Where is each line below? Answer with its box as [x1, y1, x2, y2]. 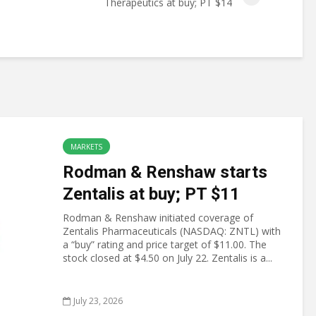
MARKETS [71, 142, 102, 152]
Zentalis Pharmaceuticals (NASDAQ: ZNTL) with [63, 224, 281, 238]
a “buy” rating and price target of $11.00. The [63, 238, 267, 251]
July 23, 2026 [73, 295, 123, 307]
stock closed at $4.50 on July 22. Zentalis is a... [63, 251, 272, 265]
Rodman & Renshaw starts [63, 162, 267, 182]
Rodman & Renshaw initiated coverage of [63, 211, 253, 224]
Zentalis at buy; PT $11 [63, 184, 240, 204]
